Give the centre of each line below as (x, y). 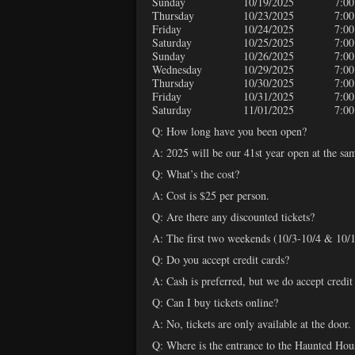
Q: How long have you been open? (229, 132)
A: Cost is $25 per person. (211, 196)
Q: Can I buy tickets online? (215, 303)
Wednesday (177, 70)
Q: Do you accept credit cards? (221, 260)
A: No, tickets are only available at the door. (252, 324)
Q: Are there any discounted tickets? (233, 217)
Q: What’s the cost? (196, 174)
